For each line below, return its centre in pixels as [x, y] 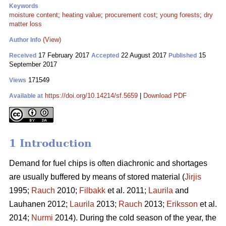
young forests [180, 15]
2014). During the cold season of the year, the [135, 218]
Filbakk [92, 191]
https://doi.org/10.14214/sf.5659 [91, 96]
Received [23, 55]
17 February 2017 [64, 55]
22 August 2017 [144, 55]
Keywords [24, 6]
